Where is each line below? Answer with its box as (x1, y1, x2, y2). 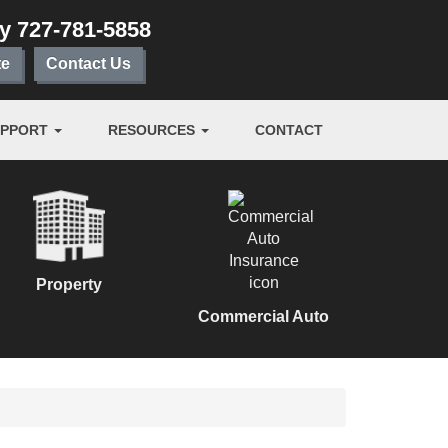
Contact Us (46, 55, 131, 72)
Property (35, 276, 102, 293)
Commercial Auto (198, 308, 329, 325)
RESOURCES (108, 122, 199, 138)
